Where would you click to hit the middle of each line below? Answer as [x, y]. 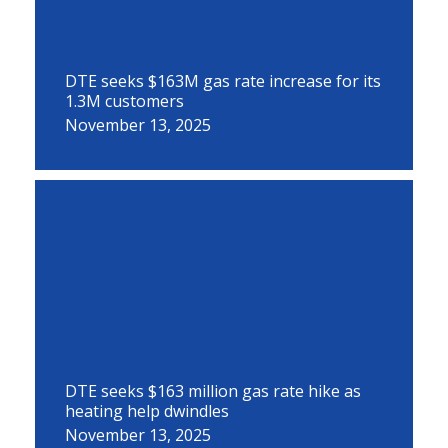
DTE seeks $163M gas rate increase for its [223, 81]
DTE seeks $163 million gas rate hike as [213, 391]
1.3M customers [124, 101]
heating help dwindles [147, 411]
